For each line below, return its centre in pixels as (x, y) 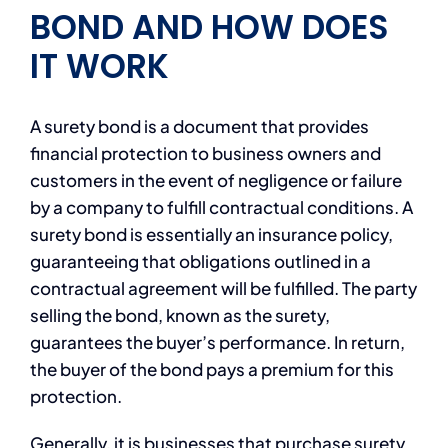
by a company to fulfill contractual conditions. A (221, 206)
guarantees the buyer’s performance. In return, (217, 341)
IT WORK (107, 67)
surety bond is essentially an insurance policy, (211, 233)
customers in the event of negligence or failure (215, 179)
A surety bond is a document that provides (199, 125)
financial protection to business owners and (205, 152)
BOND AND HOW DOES (208, 28)
